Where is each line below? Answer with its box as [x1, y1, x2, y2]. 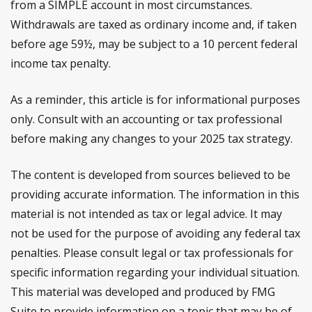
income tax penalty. [10, 56, 111, 71]
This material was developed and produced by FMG [10, 284, 275, 299]
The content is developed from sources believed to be [10, 167, 290, 182]
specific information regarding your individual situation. [10, 265, 299, 280]
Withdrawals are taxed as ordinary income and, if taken [10, 17, 297, 32]
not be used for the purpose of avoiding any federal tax [10, 226, 300, 241]
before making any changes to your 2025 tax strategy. [10, 131, 292, 146]
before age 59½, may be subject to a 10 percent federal [10, 36, 297, 52]
